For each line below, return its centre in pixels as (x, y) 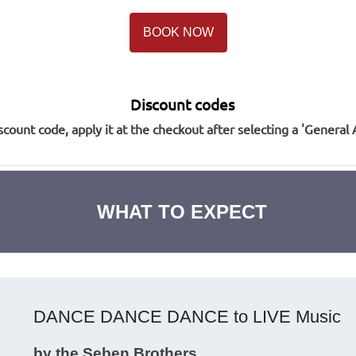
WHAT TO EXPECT (182, 212)
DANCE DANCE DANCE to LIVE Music (187, 317)
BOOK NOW (178, 32)
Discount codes (182, 105)
